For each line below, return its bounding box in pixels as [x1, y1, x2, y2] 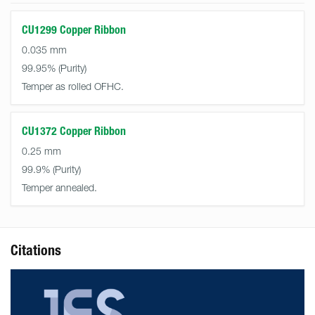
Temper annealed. [22, 181, 97, 193]
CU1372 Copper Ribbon [22, 124, 126, 138]
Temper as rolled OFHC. [22, 79, 124, 92]
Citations [11, 241, 61, 259]
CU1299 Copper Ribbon [22, 22, 126, 37]
